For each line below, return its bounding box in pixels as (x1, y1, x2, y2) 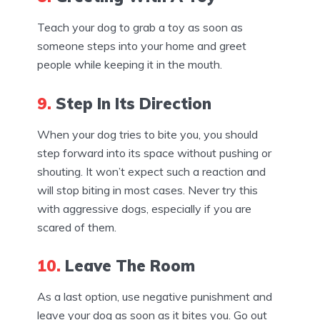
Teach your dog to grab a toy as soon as (37, 19, 243, 34)
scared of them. (37, 219, 116, 234)
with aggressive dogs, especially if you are (37, 201, 251, 216)
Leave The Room (61, 256, 195, 276)
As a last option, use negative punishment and (37, 289, 272, 304)
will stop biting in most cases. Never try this (37, 182, 258, 197)
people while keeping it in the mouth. (37, 56, 222, 71)
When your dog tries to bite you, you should (37, 126, 258, 141)
